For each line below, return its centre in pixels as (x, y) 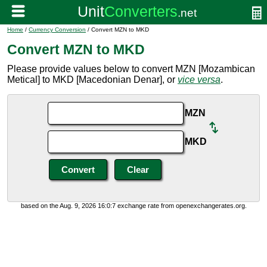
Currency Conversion (57, 30)
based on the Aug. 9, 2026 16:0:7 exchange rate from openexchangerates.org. (133, 206)
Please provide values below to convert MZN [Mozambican (131, 69)
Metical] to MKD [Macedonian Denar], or (92, 80)
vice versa (199, 80)
